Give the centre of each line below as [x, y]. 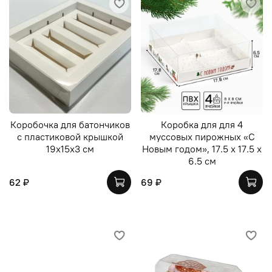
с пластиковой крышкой [70, 136]
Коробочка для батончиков [70, 124]
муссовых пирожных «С [202, 136]
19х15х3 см [70, 148]
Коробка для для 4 [202, 124]
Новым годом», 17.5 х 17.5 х [202, 148]
